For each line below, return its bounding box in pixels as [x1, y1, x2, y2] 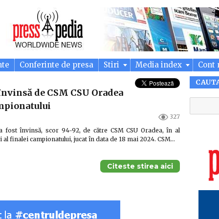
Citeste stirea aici [107, 162, 173, 171]
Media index [135, 60, 184, 69]
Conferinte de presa [20, 60, 93, 69]
